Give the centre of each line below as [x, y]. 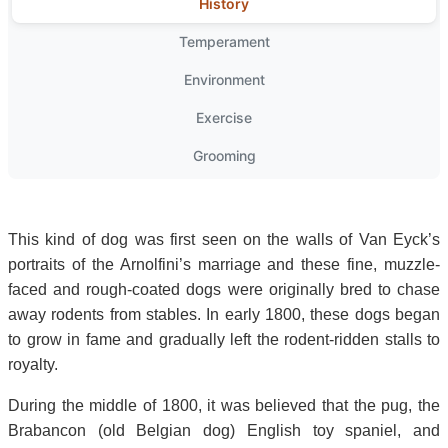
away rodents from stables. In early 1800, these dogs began [224, 314]
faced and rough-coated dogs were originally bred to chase [224, 289]
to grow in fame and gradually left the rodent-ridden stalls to [224, 339]
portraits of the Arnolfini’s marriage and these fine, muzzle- [224, 264]
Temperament [224, 41]
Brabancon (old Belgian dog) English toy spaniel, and [224, 430]
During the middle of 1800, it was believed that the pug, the [224, 405]
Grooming [224, 155]
